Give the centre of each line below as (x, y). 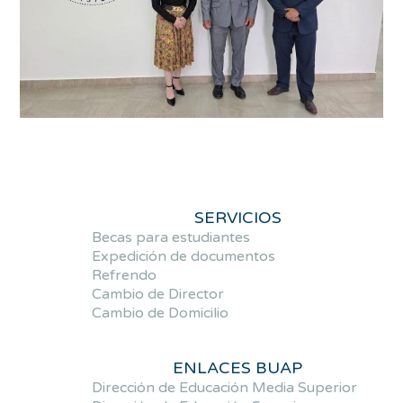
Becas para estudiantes (171, 238)
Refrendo (125, 276)
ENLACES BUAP (237, 368)
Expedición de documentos (184, 257)
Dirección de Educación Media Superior (225, 388)
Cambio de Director (158, 295)
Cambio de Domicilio (161, 313)
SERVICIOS (237, 218)
